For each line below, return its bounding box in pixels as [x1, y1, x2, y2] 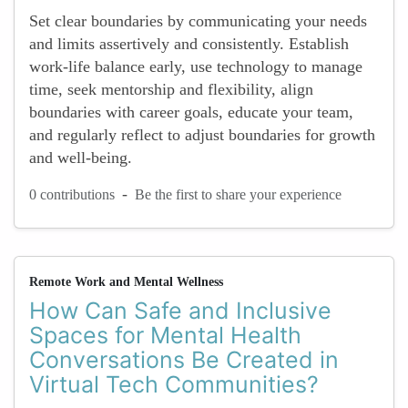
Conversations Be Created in [29, 346, 339, 373]
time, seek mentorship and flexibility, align [29, 80, 313, 98]
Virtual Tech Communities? [29, 371, 319, 398]
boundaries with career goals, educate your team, [29, 103, 353, 121]
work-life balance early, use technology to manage [29, 57, 362, 76]
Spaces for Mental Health [29, 321, 301, 349]
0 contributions [29, 186, 115, 202]
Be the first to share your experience [135, 186, 342, 202]
